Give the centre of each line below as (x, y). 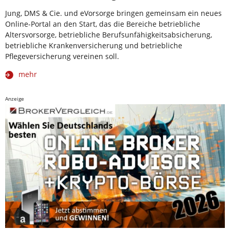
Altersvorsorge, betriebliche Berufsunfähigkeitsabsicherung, (109, 34)
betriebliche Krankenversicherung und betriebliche (94, 45)
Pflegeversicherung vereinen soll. (62, 56)
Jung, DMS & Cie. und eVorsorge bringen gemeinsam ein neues (113, 13)
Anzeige (15, 98)
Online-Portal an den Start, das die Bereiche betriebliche (103, 24)
